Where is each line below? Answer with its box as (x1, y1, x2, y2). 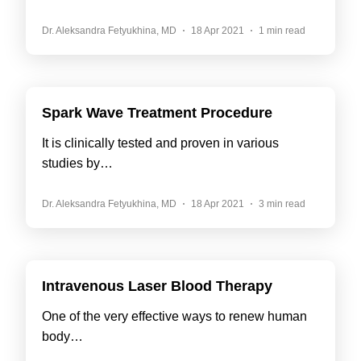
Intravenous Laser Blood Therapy (42, 278, 272, 294)
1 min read (259, 25, 305, 36)
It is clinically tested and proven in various (42, 136, 279, 150)
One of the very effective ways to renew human (42, 309, 307, 323)
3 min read (259, 198, 305, 210)
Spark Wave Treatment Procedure (42, 105, 272, 121)
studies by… (42, 156, 113, 170)
